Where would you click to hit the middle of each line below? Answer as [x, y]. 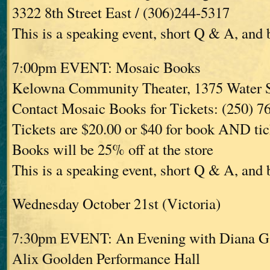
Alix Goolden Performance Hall [106, 258]
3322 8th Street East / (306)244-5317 [121, 13]
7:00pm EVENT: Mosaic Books [106, 67]
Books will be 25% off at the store [113, 149]
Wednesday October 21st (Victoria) [116, 204]
